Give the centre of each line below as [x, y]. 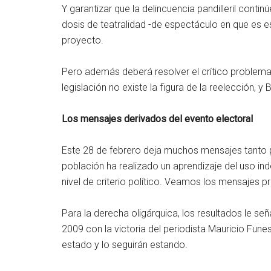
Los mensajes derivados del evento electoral [157, 119]
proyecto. [83, 40]
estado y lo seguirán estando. [125, 245]
